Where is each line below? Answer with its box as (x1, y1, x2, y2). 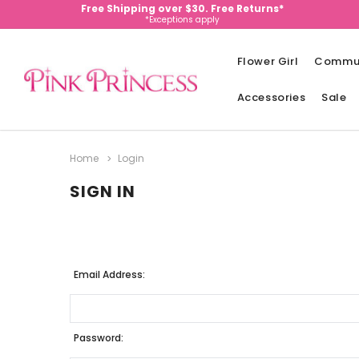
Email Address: (74, 268, 145, 281)
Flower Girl (236, 54, 299, 69)
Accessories (236, 90, 306, 105)
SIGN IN (70, 180, 135, 203)
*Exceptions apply (144, 14, 220, 26)
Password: (74, 331, 123, 345)
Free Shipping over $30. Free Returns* (80, 2, 284, 15)
